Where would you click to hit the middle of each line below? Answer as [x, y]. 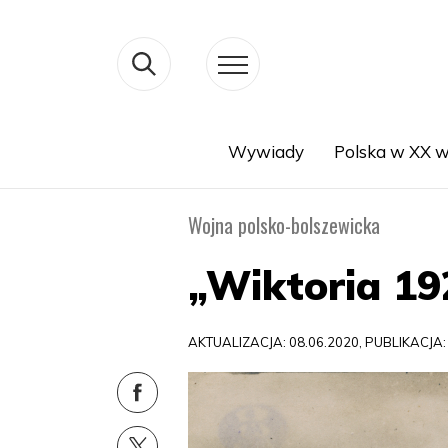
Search [117, 175]
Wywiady [265, 151]
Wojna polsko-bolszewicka [284, 225]
